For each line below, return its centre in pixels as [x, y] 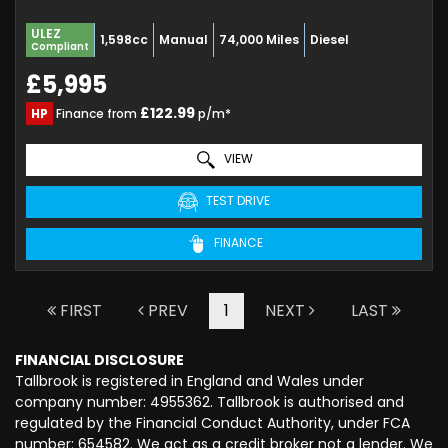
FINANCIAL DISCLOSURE [99, 359]
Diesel [329, 39]
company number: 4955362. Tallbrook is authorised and [209, 401]
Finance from [96, 113]
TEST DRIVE [236, 201]
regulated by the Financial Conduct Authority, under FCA [212, 422]
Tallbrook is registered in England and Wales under [189, 380]
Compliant [60, 46]
